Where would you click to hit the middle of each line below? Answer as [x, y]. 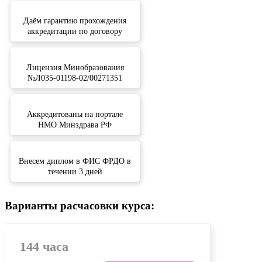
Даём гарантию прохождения [75, 21]
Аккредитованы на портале [75, 115]
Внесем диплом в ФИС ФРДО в [75, 161]
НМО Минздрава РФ [75, 125]
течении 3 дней [75, 172]
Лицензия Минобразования [75, 68]
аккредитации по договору [75, 32]
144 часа [44, 247]
